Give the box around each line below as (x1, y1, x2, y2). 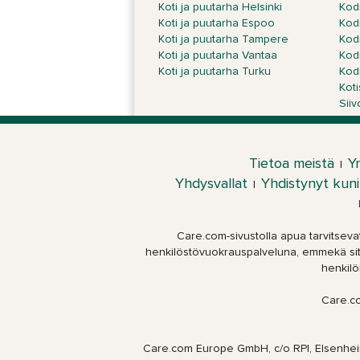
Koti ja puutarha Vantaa (158, 50, 277, 61)
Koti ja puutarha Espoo (158, 18, 275, 29)
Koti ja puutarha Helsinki (158, 2, 282, 13)
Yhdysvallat (175, 177, 247, 191)
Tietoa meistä (249, 157, 334, 171)
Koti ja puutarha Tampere (158, 34, 288, 45)
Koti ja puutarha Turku (158, 66, 271, 77)
